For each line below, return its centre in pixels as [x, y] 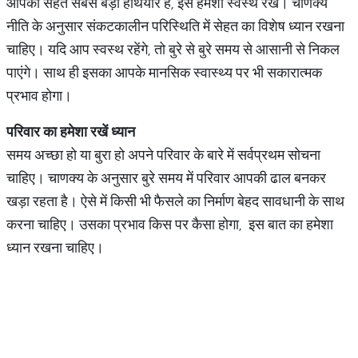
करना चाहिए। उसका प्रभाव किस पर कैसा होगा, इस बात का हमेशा [170, 224]
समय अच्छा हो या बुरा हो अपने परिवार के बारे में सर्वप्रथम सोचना [163, 155]
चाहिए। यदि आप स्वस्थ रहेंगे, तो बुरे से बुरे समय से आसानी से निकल [173, 49]
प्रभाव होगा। [39, 95]
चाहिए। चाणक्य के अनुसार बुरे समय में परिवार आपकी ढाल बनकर [166, 178]
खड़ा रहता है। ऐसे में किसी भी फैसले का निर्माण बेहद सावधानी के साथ [175, 201]
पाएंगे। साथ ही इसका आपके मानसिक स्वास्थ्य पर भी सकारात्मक [164, 72]
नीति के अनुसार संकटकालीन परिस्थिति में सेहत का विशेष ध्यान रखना [175, 26]
